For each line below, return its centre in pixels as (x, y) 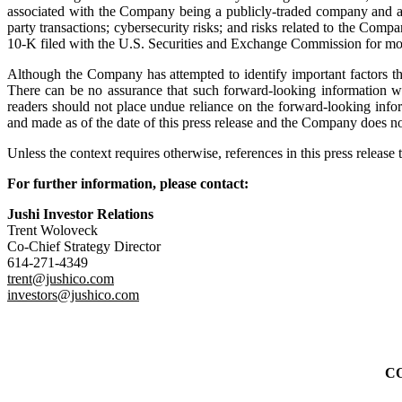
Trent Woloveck (52, 230)
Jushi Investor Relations (80, 214)
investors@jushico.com (73, 294)
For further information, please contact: (128, 183)
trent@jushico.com (61, 278)
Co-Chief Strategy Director (84, 246)
